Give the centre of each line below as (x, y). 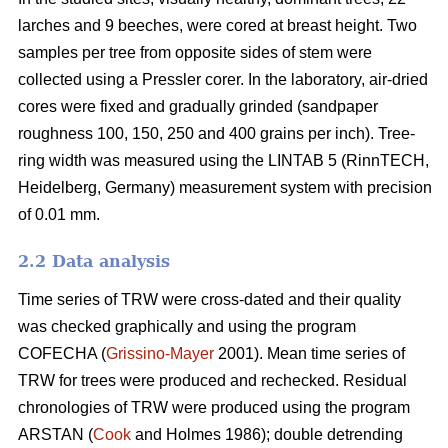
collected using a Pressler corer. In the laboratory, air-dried (223, 79)
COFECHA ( (62, 353)
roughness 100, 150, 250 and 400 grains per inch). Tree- (216, 133)
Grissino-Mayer (160, 353)
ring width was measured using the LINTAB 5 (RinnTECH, (223, 160)
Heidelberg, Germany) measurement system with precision (225, 187)
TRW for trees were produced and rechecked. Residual (212, 380)
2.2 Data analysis (94, 261)
